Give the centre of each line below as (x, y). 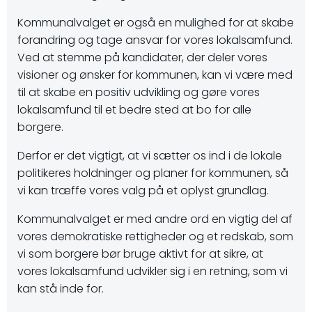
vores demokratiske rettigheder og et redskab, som (155, 236)
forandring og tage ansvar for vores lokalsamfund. (155, 40)
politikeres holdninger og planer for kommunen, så (153, 173)
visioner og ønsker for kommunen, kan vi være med (155, 75)
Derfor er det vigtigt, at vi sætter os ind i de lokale (150, 156)
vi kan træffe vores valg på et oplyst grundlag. (143, 190)
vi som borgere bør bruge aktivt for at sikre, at (140, 254)
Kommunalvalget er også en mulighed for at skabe (156, 23)
